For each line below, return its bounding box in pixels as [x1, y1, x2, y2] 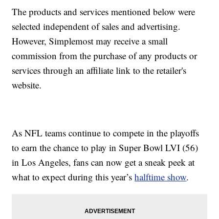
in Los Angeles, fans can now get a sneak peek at [12, 156, 195, 169]
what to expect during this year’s [12, 171, 135, 183]
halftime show [134, 171, 187, 183]
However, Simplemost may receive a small [12, 35, 168, 47]
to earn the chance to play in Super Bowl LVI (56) [12, 141, 198, 154]
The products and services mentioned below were [12, 5, 196, 18]
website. [12, 79, 42, 91]
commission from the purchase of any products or [12, 49, 197, 62]
